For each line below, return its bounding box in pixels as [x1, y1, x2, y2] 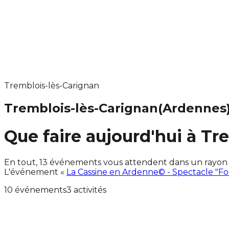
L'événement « [4, 167, 66, 177]
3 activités [66, 185, 106, 195]
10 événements [4, 185, 66, 195]
